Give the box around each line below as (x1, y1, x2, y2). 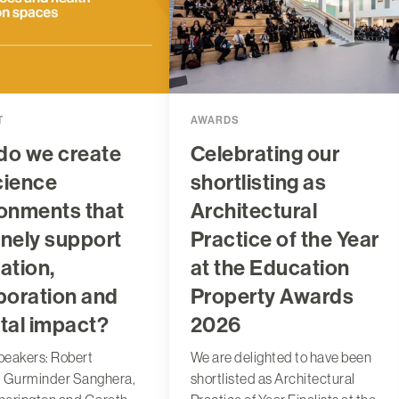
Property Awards (190, 283, 354, 309)
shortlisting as (190, 169, 327, 195)
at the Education (190, 255, 350, 281)
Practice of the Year (190, 226, 379, 252)
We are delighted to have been (190, 348, 372, 365)
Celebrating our (190, 141, 340, 167)
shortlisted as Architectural (190, 370, 355, 387)
